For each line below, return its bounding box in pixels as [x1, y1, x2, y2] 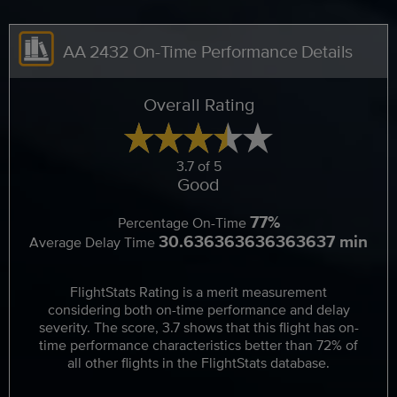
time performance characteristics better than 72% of [39, 335, 358, 355]
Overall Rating [143, 91, 254, 117]
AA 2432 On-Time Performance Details [63, 38, 353, 64]
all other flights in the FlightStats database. [67, 353, 330, 373]
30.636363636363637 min [159, 229, 368, 253]
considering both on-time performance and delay [47, 300, 350, 320]
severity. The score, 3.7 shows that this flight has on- [38, 317, 359, 338]
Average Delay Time [29, 232, 159, 253]
